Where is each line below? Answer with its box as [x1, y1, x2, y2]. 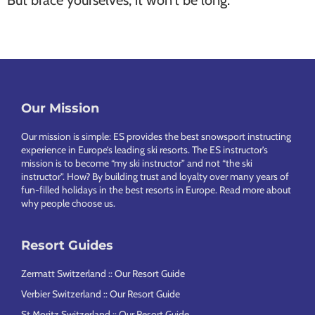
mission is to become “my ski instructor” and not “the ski [21, 157, 252, 169]
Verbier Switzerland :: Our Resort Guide [21, 288, 180, 300]
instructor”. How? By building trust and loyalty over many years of [21, 170, 289, 183]
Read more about [219, 184, 291, 196]
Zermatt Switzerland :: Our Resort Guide [21, 267, 185, 280]
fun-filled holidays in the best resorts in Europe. [21, 184, 219, 196]
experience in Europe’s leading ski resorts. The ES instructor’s [21, 143, 268, 156]
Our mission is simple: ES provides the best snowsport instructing [21, 130, 291, 143]
